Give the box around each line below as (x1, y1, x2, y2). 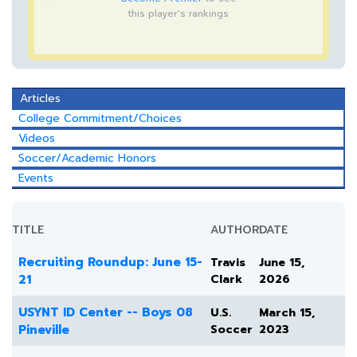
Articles (20, 90, 61, 107)
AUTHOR (210, 222, 259, 238)
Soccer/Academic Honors (18, 150, 156, 167)
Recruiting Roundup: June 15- (18, 253, 202, 271)
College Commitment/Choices (18, 110, 182, 127)
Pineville (18, 321, 69, 339)
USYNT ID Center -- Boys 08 (18, 304, 193, 321)
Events (18, 170, 53, 186)
